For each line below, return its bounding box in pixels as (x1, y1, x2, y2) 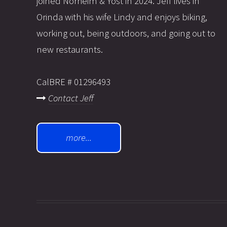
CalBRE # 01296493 (36, 75, 110, 88)
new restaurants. (36, 43, 103, 55)
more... (66, 131, 92, 143)
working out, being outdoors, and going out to (36, 27, 215, 39)
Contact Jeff (48, 92, 93, 104)
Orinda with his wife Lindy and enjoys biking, (36, 11, 207, 23)
